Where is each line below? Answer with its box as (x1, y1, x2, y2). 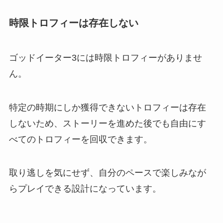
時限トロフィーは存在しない (8, 17, 138, 29)
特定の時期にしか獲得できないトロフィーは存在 (8, 102, 206, 112)
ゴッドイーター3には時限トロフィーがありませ (8, 52, 202, 63)
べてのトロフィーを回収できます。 (8, 134, 152, 144)
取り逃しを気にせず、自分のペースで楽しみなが (8, 168, 206, 178)
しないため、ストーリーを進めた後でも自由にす (8, 118, 206, 128)
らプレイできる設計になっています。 (8, 184, 161, 194)
